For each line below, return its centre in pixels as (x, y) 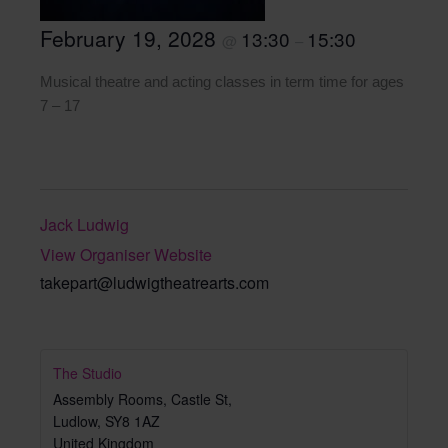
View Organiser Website (126, 255)
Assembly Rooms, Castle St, (142, 398)
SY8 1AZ (132, 420)
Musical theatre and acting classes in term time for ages (222, 82)
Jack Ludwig (84, 225)
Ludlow (75, 420)
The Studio (87, 372)
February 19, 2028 (131, 38)
